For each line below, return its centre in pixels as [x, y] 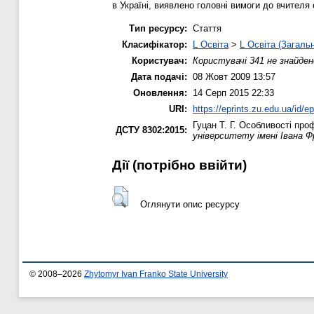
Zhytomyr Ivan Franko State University [156, 274]
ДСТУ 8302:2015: [151, 130]
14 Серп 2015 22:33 [233, 93]
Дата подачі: [159, 76]
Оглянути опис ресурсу [190, 204]
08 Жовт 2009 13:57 [234, 76]
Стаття [207, 28]
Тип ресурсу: [158, 28]
